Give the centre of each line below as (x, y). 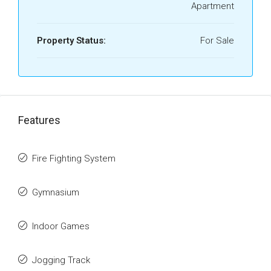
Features (39, 120)
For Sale (217, 41)
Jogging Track (61, 260)
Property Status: (71, 41)
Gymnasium (56, 192)
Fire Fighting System (74, 158)
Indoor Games (61, 226)
